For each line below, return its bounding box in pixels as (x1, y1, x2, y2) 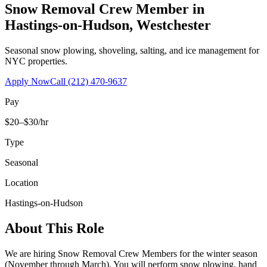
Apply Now (5, 76, 50, 86)
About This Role (5, 220, 104, 236)
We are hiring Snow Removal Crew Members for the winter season (5, 248, 257, 259)
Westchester (136, 17, 211, 33)
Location (5, 177, 38, 188)
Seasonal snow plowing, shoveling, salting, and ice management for (5, 45, 259, 55)
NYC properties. (5, 55, 67, 66)
